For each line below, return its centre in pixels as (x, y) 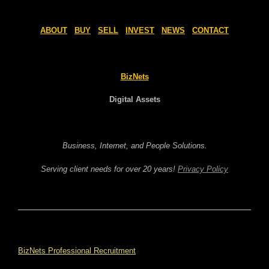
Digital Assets (134, 99)
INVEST (140, 30)
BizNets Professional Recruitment (77, 250)
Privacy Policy (203, 169)
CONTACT (210, 30)
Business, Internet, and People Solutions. (134, 146)
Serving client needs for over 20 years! (109, 169)
